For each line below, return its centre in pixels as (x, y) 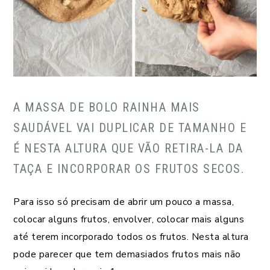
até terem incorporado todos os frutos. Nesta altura (131, 237)
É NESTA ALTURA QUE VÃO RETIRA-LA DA (128, 148)
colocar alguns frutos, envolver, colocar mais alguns (129, 219)
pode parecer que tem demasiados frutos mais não (127, 254)
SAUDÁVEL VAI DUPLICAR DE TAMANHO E (130, 127)
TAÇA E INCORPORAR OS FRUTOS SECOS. (129, 168)
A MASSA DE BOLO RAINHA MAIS (107, 107)
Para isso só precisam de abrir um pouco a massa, (124, 202)
